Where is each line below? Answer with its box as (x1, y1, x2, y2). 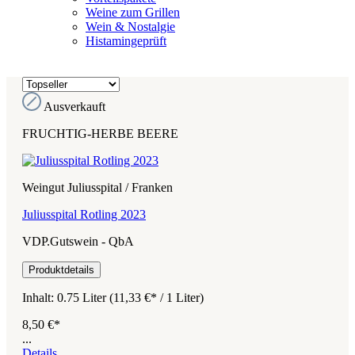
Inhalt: (22, 290, 57, 304)
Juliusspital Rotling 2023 (22, 207, 146, 221)
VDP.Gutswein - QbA (22, 234, 134, 248)
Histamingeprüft (86, 33, 166, 48)
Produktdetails (29, 263, 94, 276)
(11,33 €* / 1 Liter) (109, 290, 204, 304)
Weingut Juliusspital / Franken (22, 180, 173, 194)
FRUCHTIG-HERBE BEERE (22, 126, 178, 140)
